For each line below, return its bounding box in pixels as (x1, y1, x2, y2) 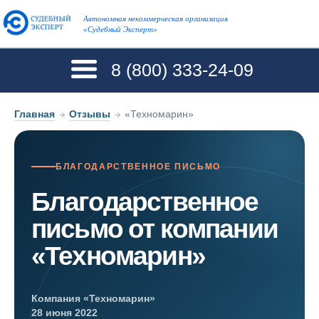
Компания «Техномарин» (31, 292, 155, 305)
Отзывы (69, 107, 111, 120)
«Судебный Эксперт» (83, 23, 157, 35)
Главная (14, 107, 55, 120)
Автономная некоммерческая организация (83, 13, 228, 24)
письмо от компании (31, 214, 278, 244)
